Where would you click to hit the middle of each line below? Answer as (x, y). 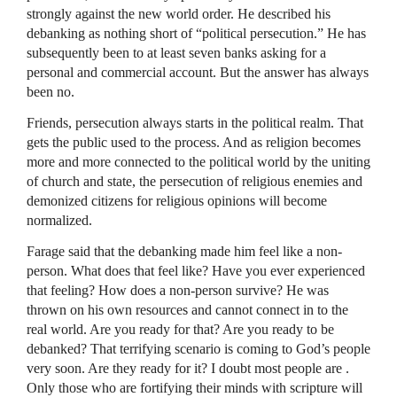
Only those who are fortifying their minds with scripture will (195, 387)
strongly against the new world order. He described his (179, 13)
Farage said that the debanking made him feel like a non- (184, 251)
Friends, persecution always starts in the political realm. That (195, 122)
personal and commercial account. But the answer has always (198, 72)
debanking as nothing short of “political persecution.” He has (196, 33)
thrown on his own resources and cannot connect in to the (187, 309)
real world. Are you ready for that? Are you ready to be (180, 329)
